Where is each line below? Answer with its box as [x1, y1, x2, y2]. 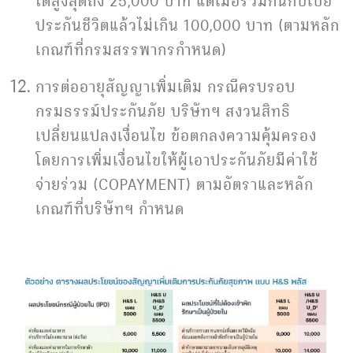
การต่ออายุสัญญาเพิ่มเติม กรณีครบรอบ [35, 72, 295, 99]
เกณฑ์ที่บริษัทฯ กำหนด [35, 195, 184, 221]
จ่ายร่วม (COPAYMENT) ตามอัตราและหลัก [35, 170, 314, 197]
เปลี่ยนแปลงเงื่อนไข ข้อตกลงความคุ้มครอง [35, 121, 317, 148]
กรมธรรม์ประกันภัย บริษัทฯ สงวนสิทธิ [35, 97, 291, 124]
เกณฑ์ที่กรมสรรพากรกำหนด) [35, 35, 227, 61]
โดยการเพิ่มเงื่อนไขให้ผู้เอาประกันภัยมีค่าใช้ [35, 146, 318, 173]
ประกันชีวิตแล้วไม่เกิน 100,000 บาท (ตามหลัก [35, 10, 340, 37]
